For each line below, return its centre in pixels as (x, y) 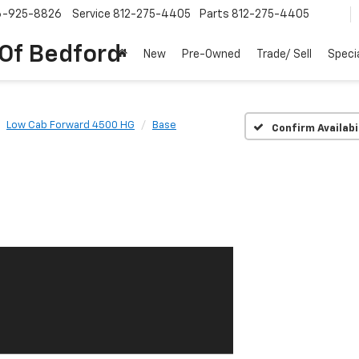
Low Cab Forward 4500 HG (71, 125)
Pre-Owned (211, 55)
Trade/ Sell (284, 55)
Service (91, 15)
